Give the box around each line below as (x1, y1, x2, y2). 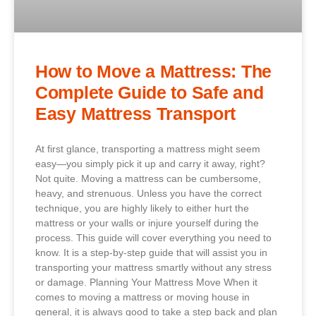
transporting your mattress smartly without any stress (35, 261, 272, 273)
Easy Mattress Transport (35, 103, 236, 123)
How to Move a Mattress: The (35, 61, 272, 81)
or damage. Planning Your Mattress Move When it (35, 276, 257, 288)
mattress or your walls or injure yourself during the (35, 217, 259, 229)
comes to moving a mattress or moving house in (35, 291, 250, 303)
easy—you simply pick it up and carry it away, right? (35, 157, 265, 169)
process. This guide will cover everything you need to (35, 231, 272, 243)
